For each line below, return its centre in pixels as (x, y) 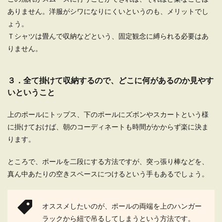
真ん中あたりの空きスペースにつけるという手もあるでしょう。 (108, 174)
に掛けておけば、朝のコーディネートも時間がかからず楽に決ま (108, 127)
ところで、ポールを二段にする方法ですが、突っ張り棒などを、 (108, 161)
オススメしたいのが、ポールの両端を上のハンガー (122, 206)
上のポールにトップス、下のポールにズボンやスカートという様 (108, 114)
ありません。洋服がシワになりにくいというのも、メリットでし (108, 11)
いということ (31, 92)
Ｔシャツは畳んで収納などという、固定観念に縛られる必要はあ (108, 36)
